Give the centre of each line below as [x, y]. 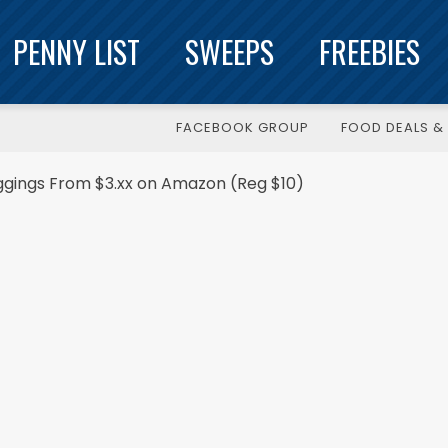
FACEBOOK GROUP [242, 127]
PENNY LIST [76, 51]
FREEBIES [369, 51]
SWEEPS [229, 51]
